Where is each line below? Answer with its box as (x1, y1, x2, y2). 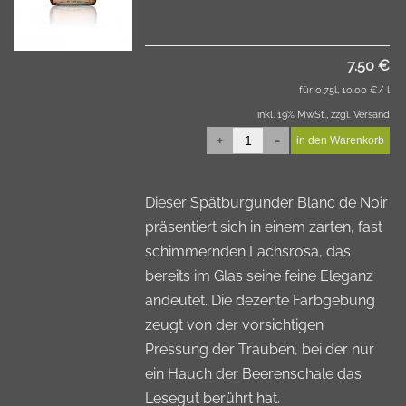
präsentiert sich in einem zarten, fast (145, 218, 383, 236)
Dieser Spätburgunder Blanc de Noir (145, 194, 389, 211)
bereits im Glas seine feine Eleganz (145, 267, 374, 285)
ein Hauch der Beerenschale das (145, 365, 362, 382)
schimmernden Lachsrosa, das (145, 243, 352, 260)
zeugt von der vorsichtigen (145, 316, 324, 333)
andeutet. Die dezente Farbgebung (145, 292, 376, 309)
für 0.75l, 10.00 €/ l (299, 84, 390, 96)
